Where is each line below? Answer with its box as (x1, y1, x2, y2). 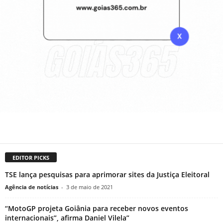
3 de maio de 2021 (66, 183, 113, 191)
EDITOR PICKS (12, 154, 49, 162)
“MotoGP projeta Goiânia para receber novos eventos (5, 204, 188, 214)
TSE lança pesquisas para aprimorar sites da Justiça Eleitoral (5, 170, 210, 180)
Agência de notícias (5, 183, 58, 191)
